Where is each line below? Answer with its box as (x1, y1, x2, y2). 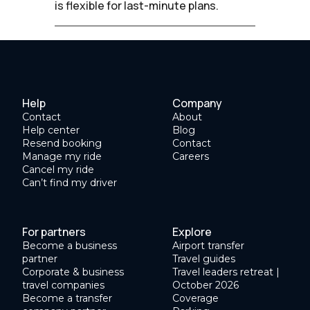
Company (172, 95, 222, 111)
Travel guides (172, 252, 235, 265)
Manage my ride (22, 149, 102, 163)
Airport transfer (172, 239, 244, 252)
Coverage (172, 291, 219, 304)
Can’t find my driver (22, 176, 117, 189)
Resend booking (22, 136, 102, 149)
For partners (22, 224, 86, 239)
